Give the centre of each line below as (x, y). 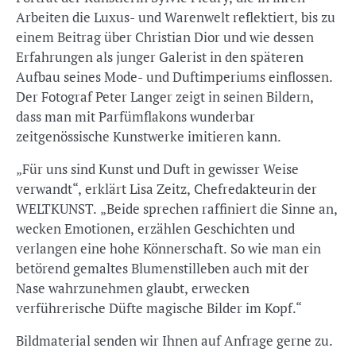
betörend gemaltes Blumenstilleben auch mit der (163, 268)
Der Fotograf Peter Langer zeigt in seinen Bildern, (165, 97)
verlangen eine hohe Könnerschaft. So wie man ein (168, 248)
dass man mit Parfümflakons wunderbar (135, 116)
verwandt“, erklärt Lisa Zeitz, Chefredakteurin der (166, 189)
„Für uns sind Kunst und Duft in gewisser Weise (157, 169)
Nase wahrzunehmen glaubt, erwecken (133, 288)
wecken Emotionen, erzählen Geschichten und (155, 228)
